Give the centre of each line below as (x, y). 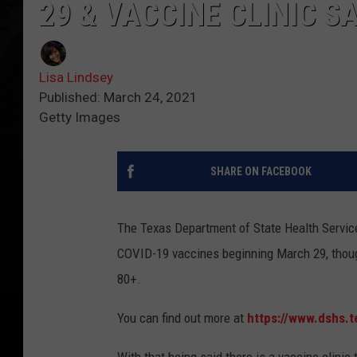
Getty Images (80, 118)
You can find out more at (182, 318)
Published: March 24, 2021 (118, 98)
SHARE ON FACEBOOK (261, 172)
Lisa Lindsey (76, 78)
